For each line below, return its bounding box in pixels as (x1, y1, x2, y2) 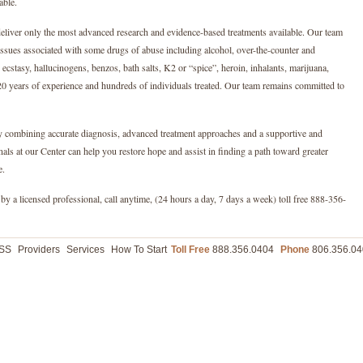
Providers (18, 244, 60, 255)
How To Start (111, 244, 167, 255)
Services (66, 244, 105, 255)
